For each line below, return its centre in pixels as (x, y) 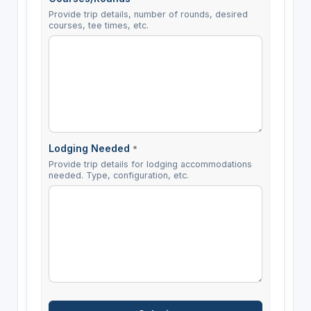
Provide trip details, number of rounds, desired (148, 15)
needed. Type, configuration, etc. (118, 176)
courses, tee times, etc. (98, 26)
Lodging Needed (90, 149)
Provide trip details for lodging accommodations (150, 165)
